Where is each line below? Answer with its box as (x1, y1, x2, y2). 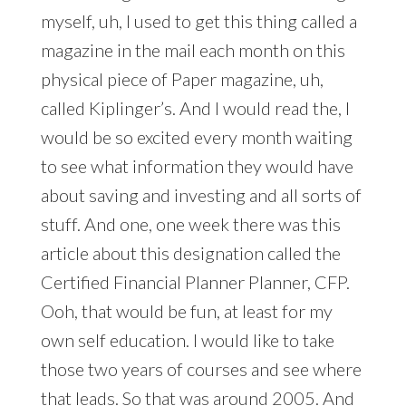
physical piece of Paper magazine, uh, (40, 68, 324, 91)
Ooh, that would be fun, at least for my (40, 300, 333, 323)
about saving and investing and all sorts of (40, 184, 362, 207)
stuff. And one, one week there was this (40, 213, 341, 236)
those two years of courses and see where (40, 358, 362, 381)
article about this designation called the (40, 242, 341, 265)
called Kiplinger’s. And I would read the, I (40, 97, 350, 120)
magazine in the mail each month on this (40, 39, 345, 62)
